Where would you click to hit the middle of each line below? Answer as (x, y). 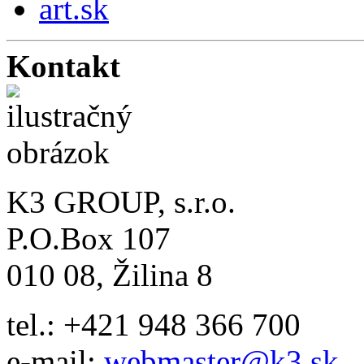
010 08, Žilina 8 (110, 275)
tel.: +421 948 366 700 (154, 324)
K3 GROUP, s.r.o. (121, 201)
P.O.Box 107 (89, 238)
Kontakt (63, 66)
